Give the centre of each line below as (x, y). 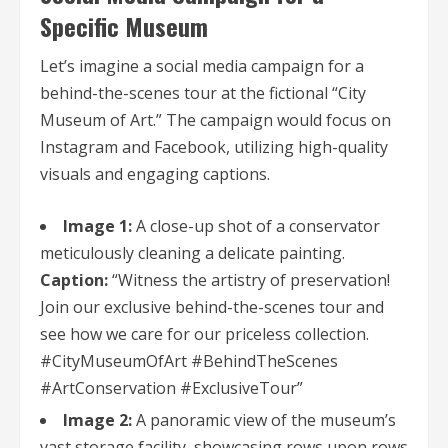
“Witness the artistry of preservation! (249, 280)
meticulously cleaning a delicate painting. (192, 253)
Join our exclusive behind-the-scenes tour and (212, 307)
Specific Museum (124, 26)
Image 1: (97, 226)
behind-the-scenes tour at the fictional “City (203, 93)
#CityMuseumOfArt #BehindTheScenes (189, 361)
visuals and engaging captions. (155, 174)
